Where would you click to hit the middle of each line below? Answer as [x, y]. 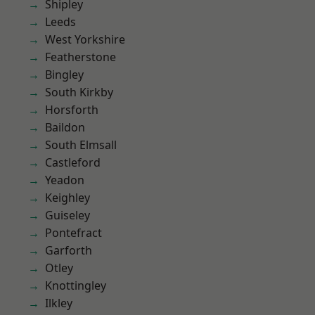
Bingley [64, 75]
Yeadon [65, 180]
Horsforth [72, 110]
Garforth [69, 250]
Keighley [67, 198]
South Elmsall [81, 145]
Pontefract [73, 233]
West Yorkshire [85, 39]
